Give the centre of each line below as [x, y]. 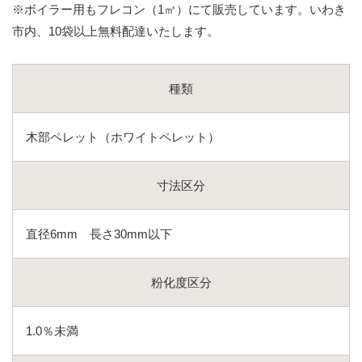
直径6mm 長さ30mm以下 [99, 234]
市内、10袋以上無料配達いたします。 [116, 32]
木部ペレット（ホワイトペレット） [123, 137]
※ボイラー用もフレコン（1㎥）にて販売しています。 [161, 10]
